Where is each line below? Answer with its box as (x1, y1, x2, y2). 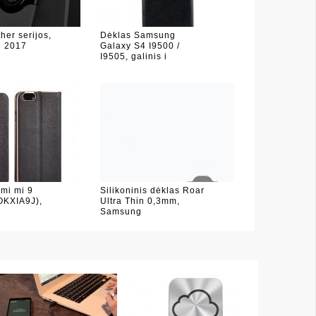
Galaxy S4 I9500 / (99, 41, 180, 51)
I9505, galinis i (99, 51, 167, 61)
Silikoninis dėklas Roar (99, 186, 205, 195)
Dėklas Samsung (99, 30, 176, 40)
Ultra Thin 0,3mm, (99, 196, 180, 206)
